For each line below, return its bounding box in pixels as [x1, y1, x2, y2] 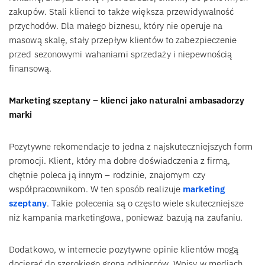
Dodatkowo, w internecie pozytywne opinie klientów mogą [9, 243, 239, 255]
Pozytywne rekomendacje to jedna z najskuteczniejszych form [9, 140, 253, 152]
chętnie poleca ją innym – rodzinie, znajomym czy [9, 169, 205, 180]
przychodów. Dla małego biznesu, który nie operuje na [9, 20, 223, 31]
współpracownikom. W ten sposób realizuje [9, 183, 183, 195]
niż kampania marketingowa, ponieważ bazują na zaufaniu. [9, 211, 243, 223]
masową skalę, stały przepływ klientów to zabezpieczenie [9, 34, 237, 46]
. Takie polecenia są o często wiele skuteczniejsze [46, 197, 244, 209]
